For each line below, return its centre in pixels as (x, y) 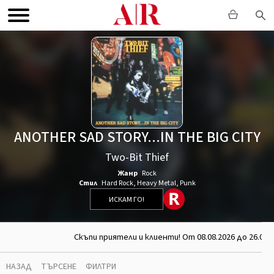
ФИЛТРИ (101, 267)
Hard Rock (117, 183)
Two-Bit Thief (137, 157)
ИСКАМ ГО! (126, 200)
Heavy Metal (156, 183)
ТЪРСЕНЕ (59, 267)
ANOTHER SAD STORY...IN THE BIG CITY (137, 137)
